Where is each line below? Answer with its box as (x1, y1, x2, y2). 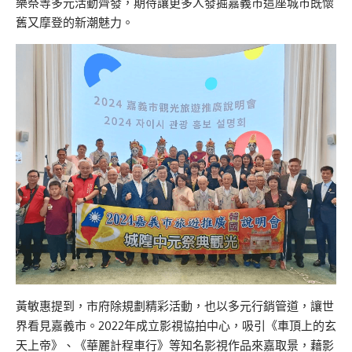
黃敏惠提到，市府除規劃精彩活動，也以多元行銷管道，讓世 (16, 299, 334, 314)
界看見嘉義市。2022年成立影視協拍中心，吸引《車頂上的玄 (16, 318, 336, 334)
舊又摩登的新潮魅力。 (16, 15, 134, 31)
